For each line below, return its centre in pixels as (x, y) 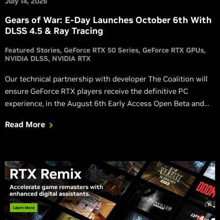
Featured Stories (32, 50)
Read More (25, 124)
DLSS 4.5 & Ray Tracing (54, 30)
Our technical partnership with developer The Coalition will (106, 79)
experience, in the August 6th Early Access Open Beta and (105, 103)
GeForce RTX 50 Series (101, 50)
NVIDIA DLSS (27, 58)
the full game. (28, 115)
